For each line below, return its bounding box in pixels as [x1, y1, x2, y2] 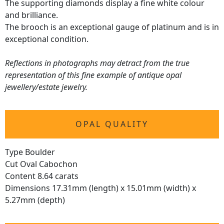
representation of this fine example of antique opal [5, 69, 181, 81]
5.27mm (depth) [5, 194, 65, 206]
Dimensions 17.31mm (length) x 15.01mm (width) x [5, 182, 196, 194]
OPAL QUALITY [75, 118, 148, 130]
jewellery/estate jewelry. [5, 81, 87, 93]
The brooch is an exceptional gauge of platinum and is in [5, 21, 219, 33]
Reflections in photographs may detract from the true [5, 57, 189, 69]
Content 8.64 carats [5, 170, 78, 182]
